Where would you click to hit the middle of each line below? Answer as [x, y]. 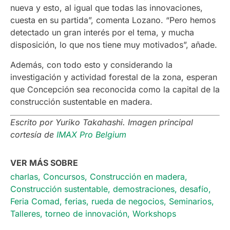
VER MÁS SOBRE [44, 162]
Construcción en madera [137, 176]
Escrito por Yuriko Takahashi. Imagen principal [102, 122]
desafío [194, 189]
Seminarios [190, 201]
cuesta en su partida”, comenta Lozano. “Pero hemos [113, 20]
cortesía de [33, 135]
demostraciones [144, 189]
